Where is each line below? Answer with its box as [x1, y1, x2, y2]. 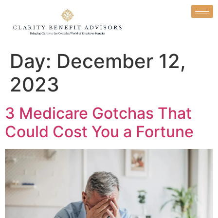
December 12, [56, 49, 186, 73]
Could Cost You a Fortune [5, 122, 194, 142]
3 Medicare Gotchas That [5, 104, 192, 123]
